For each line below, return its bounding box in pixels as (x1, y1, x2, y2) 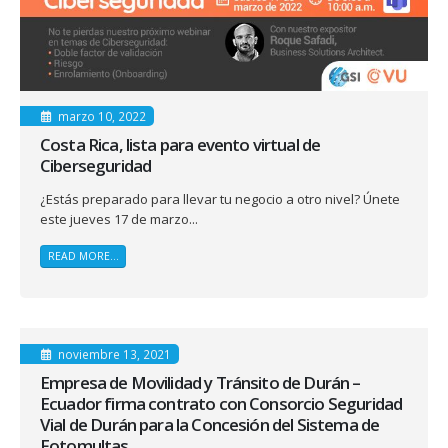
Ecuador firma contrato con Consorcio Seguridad (40, 391, 403, 415)
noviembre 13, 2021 (57, 345, 171, 362)
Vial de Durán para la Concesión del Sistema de (40, 412, 380, 436)
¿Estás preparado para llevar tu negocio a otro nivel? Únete (40, 189, 400, 208)
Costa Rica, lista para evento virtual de (40, 132, 321, 156)
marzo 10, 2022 (57, 107, 146, 124)
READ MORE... (47, 249, 119, 263)
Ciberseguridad (40, 153, 152, 177)
